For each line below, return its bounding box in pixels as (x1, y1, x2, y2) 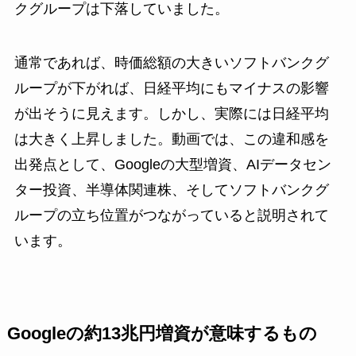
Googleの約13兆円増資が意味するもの (6, 324, 317, 344)
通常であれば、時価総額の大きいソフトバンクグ (14, 55, 329, 72)
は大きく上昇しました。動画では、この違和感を (14, 131, 329, 148)
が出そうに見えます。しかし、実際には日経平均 (14, 106, 329, 122)
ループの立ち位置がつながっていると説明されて (14, 207, 329, 224)
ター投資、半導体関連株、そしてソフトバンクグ (14, 182, 329, 199)
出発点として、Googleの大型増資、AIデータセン (14, 157, 331, 173)
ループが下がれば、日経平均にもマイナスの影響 (14, 80, 329, 97)
